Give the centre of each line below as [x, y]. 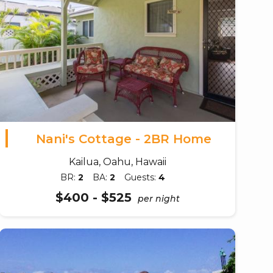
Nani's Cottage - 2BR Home [123, 139]
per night [158, 198]
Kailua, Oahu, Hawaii [117, 161]
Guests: [142, 177]
